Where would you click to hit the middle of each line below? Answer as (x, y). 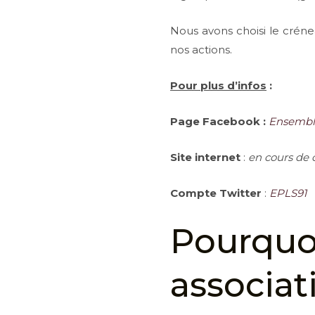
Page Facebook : (220, 121)
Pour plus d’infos (219, 85)
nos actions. (201, 50)
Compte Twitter (216, 193)
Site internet (206, 157)
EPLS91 (288, 193)
